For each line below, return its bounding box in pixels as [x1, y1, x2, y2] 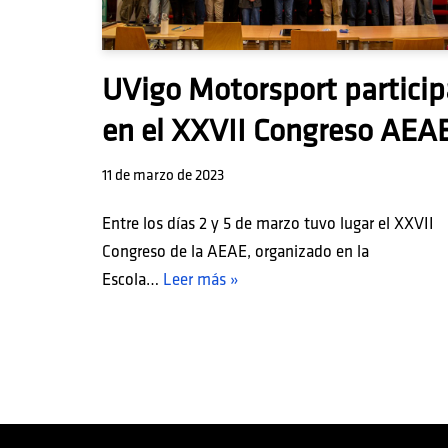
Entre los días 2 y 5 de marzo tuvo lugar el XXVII [102, 213, 434, 234]
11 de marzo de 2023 [102, 165, 224, 185]
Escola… [102, 269, 163, 290]
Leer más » [163, 269, 238, 290]
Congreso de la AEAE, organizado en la [102, 241, 369, 262]
